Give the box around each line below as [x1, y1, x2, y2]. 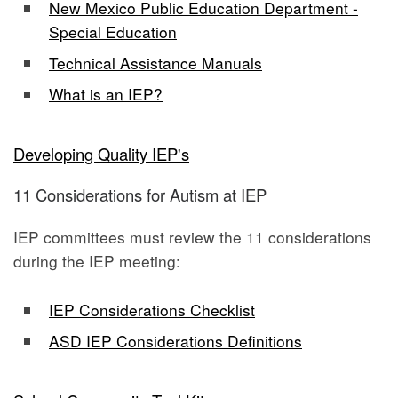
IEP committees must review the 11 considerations [13, 225, 371, 248]
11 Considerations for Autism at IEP [13, 183, 267, 207]
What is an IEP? [49, 82, 163, 105]
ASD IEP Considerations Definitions [49, 329, 302, 352]
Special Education [49, 20, 177, 43]
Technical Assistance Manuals [49, 51, 262, 74]
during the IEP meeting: [13, 249, 180, 272]
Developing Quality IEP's [13, 142, 189, 165]
